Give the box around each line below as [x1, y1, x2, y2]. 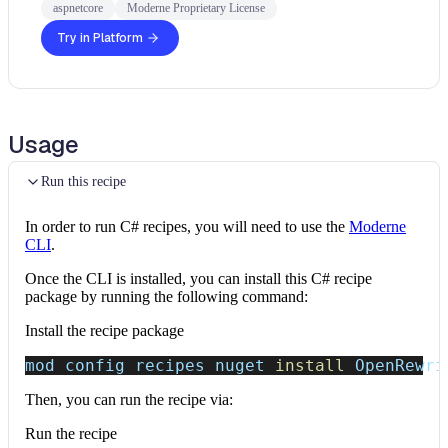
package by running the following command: [25, 288, 308, 305]
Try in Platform [57, 30, 143, 46]
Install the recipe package [25, 322, 184, 339]
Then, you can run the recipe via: [25, 391, 233, 408]
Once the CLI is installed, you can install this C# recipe [25, 270, 372, 287]
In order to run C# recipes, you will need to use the [25, 218, 345, 235]
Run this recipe [41, 174, 126, 189]
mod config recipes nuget [25, 356, 275, 375]
